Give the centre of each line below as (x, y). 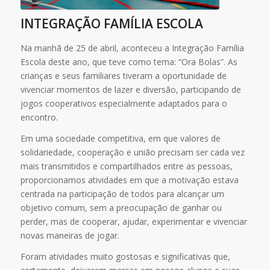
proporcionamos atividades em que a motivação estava (129, 180)
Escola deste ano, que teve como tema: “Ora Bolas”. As (129, 62)
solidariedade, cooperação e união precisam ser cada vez (132, 152)
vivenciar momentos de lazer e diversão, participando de (130, 90)
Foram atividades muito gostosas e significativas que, (125, 256)
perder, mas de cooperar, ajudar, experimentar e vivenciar (133, 221)
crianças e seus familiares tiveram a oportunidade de (123, 76)
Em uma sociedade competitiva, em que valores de (120, 138)
